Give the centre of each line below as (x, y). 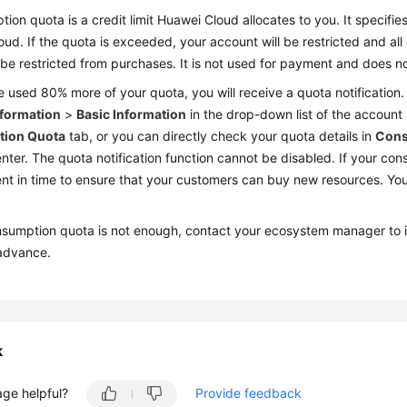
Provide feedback (249, 393)
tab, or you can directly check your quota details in (221, 136)
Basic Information (132, 114)
